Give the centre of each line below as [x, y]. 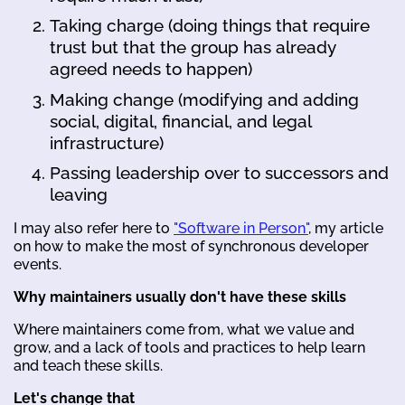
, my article [346, 229]
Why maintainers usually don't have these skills [180, 297]
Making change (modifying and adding [204, 99]
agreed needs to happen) [151, 69]
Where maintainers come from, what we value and [184, 330]
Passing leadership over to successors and [219, 173]
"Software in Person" [241, 229]
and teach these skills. [88, 366]
